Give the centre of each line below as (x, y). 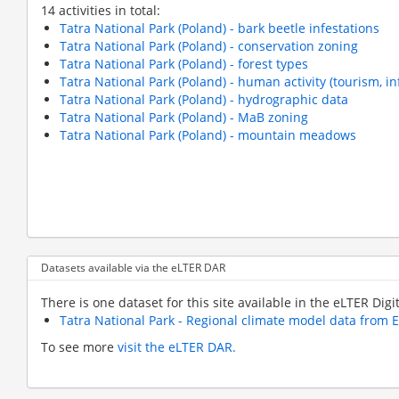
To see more (79, 346)
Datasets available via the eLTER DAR (133, 267)
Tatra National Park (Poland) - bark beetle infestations (220, 28)
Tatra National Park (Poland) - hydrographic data (204, 99)
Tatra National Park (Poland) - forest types (184, 63)
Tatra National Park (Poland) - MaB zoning (184, 117)
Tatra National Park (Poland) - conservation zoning (209, 45)
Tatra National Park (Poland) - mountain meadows (208, 134)
